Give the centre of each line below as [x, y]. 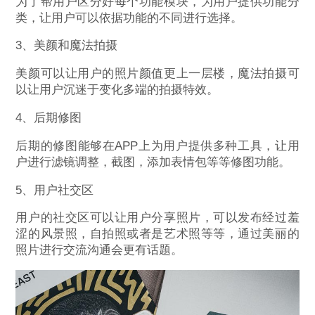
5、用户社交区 [55, 190]
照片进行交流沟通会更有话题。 [99, 250]
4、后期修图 [49, 117]
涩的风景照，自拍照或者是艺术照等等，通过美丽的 [157, 234]
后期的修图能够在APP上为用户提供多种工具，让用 [157, 146]
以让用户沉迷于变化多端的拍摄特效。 [117, 90]
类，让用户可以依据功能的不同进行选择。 [129, 18]
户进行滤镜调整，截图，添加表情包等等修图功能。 [153, 162]
